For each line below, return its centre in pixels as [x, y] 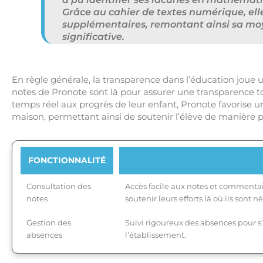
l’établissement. [156, 235]
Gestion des [49, 223]
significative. [93, 37]
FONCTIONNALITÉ [67, 161]
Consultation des [59, 186]
